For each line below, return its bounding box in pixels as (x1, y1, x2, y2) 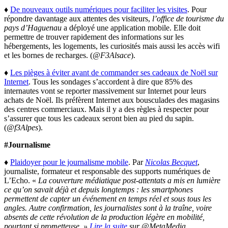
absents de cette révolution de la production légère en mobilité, (4, 213, 205, 222)
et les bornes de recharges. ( (4, 51, 93, 60)
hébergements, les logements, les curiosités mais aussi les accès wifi (4, 42, 220, 51)
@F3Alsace (93, 51, 131, 60)
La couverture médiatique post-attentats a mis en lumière (38, 176, 220, 185)
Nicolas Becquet (145, 158, 197, 167)
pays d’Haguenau (4, 23, 62, 33)
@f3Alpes (7, 123, 38, 132)
